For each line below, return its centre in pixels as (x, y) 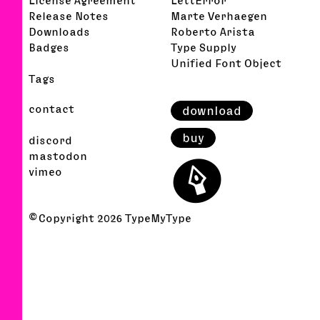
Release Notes (69, 15)
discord (50, 140)
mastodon (58, 155)
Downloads (59, 31)
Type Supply (204, 47)
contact (51, 108)
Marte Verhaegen (219, 15)
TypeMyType (158, 217)
